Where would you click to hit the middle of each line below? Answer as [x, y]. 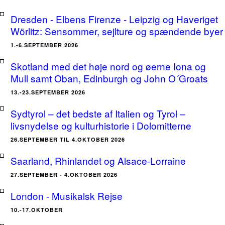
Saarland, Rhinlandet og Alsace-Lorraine [98, 160]
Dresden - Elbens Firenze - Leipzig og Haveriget [114, 19]
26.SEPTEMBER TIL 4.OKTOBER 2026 [68, 139]
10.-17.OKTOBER [37, 210]
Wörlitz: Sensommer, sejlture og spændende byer [117, 31]
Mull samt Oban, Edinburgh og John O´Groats [109, 78]
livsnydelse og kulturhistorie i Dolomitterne [101, 125]
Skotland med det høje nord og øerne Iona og [108, 66]
